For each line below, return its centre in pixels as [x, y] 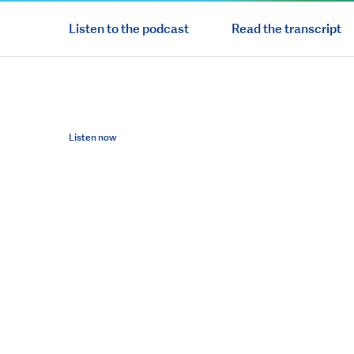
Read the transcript [286, 28]
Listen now [92, 137]
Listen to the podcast [129, 28]
